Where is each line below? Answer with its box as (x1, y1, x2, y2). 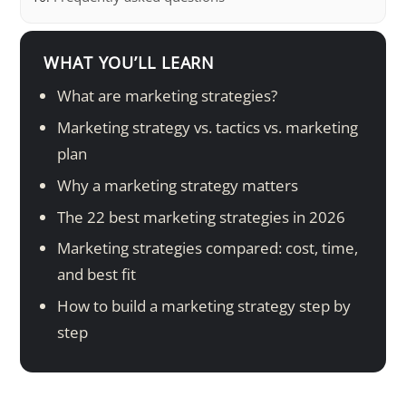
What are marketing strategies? (57, 84, 278, 106)
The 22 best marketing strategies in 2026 (57, 206, 346, 227)
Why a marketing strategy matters (57, 174, 299, 196)
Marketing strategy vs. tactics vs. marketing (57, 116, 359, 138)
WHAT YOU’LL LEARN (43, 51, 216, 73)
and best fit (57, 264, 137, 285)
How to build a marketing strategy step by (57, 295, 352, 317)
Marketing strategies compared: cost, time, (57, 237, 359, 259)
